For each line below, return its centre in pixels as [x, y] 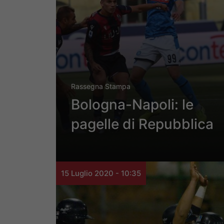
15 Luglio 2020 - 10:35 [101, 173]
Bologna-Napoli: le [132, 105]
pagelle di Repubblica [142, 124]
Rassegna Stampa [101, 86]
